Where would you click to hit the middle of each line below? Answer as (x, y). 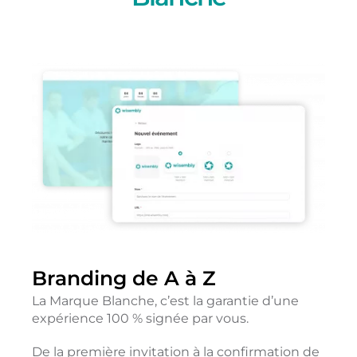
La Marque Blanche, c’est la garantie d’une (165, 301)
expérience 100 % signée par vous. (140, 319)
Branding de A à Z (124, 279)
